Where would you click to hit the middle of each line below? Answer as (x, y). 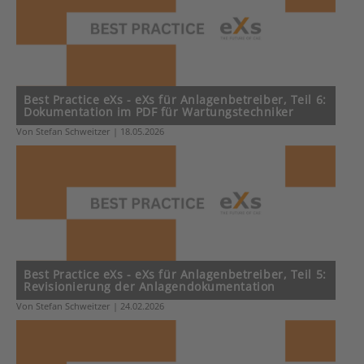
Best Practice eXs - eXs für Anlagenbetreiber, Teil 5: (175, 275)
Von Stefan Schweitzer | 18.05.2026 (90, 132)
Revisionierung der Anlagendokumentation (149, 287)
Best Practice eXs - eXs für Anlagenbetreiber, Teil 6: (175, 100)
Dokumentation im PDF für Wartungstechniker (159, 112)
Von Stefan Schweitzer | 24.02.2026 (90, 306)
